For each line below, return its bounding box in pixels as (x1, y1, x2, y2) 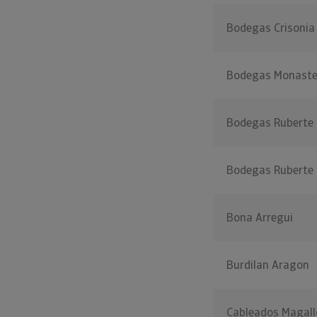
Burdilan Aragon (226, 258, 309, 272)
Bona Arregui (226, 210, 293, 225)
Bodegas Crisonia (226, 21, 315, 35)
